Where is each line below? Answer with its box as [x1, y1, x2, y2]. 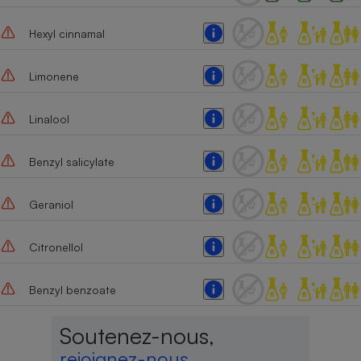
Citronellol [28, 239, 83, 254]
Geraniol [28, 197, 73, 211]
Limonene [28, 68, 79, 83]
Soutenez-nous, [59, 322, 214, 351]
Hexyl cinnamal [28, 26, 105, 40]
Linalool [28, 111, 69, 126]
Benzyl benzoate [28, 282, 116, 297]
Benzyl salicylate [28, 154, 114, 168]
